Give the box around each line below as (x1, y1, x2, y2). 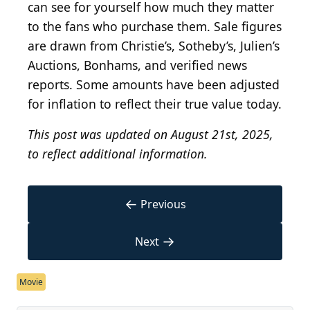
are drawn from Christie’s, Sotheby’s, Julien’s (28, 37, 280, 55)
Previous (140, 197, 186, 212)
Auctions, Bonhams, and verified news (28, 57, 247, 74)
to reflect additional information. (28, 145, 208, 163)
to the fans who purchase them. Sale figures (28, 18, 282, 35)
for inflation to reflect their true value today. (28, 95, 282, 113)
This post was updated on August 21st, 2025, (28, 126, 273, 143)
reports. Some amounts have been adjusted (28, 76, 280, 93)
